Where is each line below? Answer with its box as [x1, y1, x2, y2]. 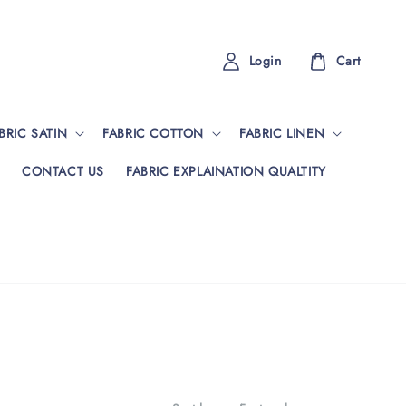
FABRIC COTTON [102, 123, 205, 142]
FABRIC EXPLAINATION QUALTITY [125, 161, 326, 180]
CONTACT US [21, 161, 104, 180]
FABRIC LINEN [239, 123, 325, 142]
